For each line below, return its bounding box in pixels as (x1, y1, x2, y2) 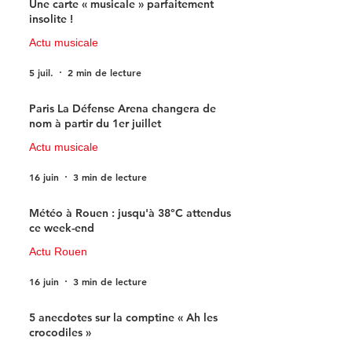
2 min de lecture (68, 65, 141, 79)
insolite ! (29, 11, 73, 26)
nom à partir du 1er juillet (29, 115, 161, 130)
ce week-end (29, 220, 94, 235)
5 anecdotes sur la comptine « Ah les (29, 310, 218, 324)
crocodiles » (29, 324, 91, 339)
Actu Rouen (29, 244, 87, 258)
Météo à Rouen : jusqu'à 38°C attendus (29, 205, 231, 220)
